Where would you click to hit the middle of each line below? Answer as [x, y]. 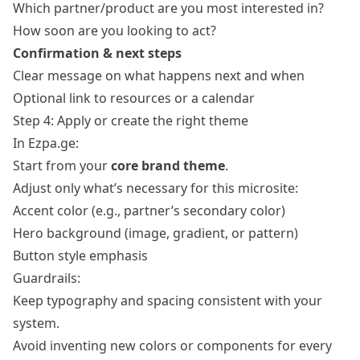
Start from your [62, 166]
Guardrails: [47, 278]
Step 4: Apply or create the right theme [131, 121]
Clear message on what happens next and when [159, 76]
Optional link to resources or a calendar [134, 98]
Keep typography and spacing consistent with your [168, 301]
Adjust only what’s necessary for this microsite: [155, 188]
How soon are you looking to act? [115, 31]
